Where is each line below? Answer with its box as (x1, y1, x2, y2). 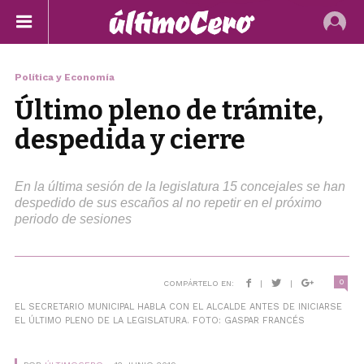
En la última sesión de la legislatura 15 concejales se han (14, 180, 345, 193)
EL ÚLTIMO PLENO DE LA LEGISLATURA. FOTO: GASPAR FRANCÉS (14, 315, 305, 326)
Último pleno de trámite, (14, 95, 323, 126)
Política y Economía (14, 71, 115, 83)
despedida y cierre (14, 124, 245, 155)
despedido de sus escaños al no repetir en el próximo (14, 196, 322, 210)
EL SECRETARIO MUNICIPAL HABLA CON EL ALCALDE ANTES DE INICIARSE (14, 301, 342, 312)
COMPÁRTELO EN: (163, 279, 237, 288)
